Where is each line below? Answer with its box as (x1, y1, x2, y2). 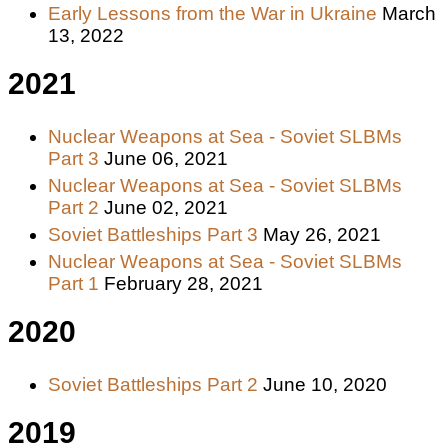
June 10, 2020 (263, 373, 387, 395)
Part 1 (48, 272, 99, 294)
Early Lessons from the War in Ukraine (48, 2, 377, 24)
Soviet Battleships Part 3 (48, 223, 258, 245)
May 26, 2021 (263, 223, 381, 245)
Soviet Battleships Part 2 (48, 373, 258, 395)
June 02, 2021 (104, 196, 228, 218)
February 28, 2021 (104, 272, 263, 294)
